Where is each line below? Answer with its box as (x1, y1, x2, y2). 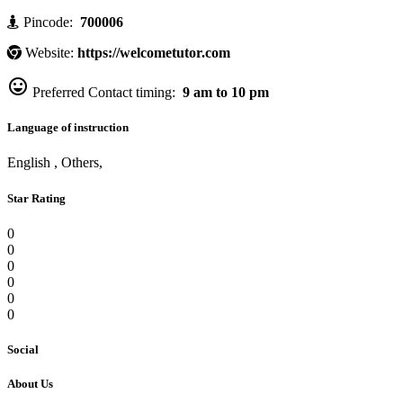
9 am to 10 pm (179, 85, 269, 101)
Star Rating (7, 191, 66, 205)
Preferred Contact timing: (29, 85, 179, 101)
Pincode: (20, 14, 76, 31)
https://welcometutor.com (77, 45, 230, 61)
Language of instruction (7, 121, 129, 135)
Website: (22, 45, 77, 61)
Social (7, 342, 39, 356)
